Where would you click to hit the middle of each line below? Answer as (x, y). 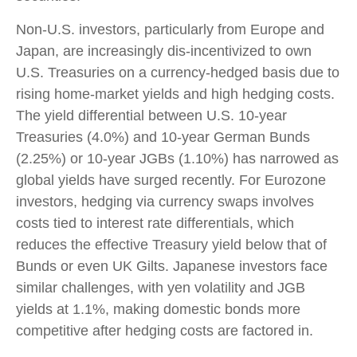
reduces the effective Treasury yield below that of (171, 245)
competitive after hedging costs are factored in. (165, 331)
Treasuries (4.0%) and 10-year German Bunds (163, 137)
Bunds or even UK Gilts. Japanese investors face (172, 267)
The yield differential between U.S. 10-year (151, 116)
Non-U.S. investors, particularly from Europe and (170, 30)
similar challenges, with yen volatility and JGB (161, 288)
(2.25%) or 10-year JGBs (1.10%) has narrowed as (177, 159)
